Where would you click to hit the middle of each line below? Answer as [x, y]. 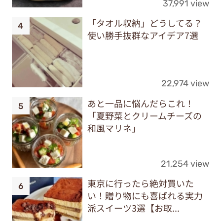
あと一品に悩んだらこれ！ [140, 103]
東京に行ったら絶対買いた [140, 183]
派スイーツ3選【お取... [133, 208]
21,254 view [185, 163]
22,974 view [185, 83]
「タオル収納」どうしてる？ [145, 23]
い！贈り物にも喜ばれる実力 [145, 196]
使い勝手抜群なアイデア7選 [143, 35]
